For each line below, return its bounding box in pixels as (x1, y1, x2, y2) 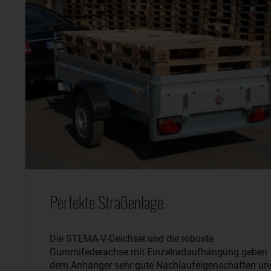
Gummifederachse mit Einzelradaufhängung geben (50, 246, 267, 258)
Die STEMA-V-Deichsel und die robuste (50, 233, 214, 245)
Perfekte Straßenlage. (50, 190, 166, 215)
